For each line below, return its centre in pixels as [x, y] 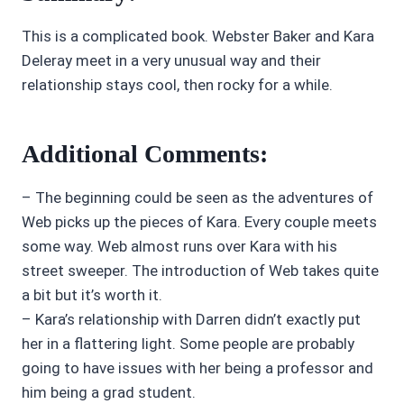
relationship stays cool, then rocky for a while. [177, 84]
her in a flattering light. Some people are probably [188, 343]
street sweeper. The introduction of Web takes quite [200, 270]
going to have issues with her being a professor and [197, 367]
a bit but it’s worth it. [92, 294]
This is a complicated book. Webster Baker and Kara [198, 36]
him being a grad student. [109, 392]
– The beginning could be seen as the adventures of [197, 197]
